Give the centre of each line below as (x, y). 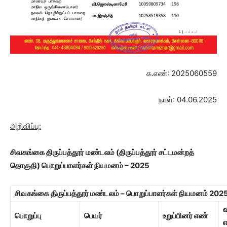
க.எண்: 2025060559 (182, 73)
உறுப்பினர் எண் (185, 215)
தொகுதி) (26, 165)
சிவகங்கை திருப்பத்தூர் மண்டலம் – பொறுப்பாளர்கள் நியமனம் (112, 193)
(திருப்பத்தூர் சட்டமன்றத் (155, 152)
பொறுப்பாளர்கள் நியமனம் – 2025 (96, 165)
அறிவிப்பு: (26, 126)
